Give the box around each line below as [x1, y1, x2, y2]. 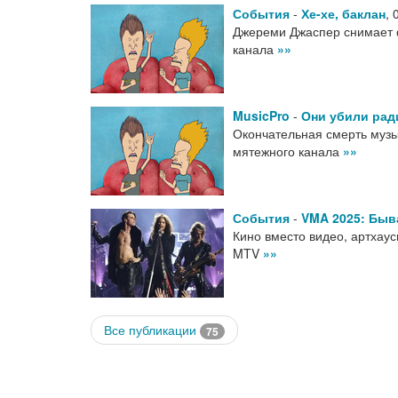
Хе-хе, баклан [301, 4, 386, 22]
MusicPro [233, 107, 290, 124]
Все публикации [104, 321, 200, 338]
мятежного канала [233, 142, 343, 160]
